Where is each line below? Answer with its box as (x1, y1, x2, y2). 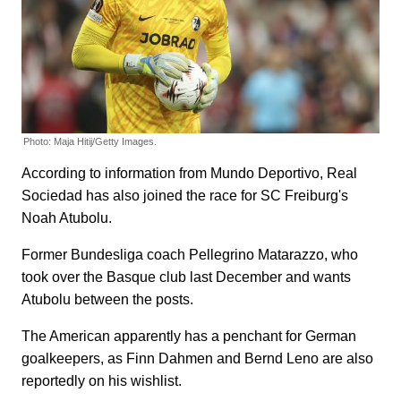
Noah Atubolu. (21, 210, 112, 226)
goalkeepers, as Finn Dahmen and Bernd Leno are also (21, 351, 373, 367)
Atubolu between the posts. (21, 292, 193, 308)
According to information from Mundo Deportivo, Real (21, 166, 357, 182)
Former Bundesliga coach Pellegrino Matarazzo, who (21, 247, 358, 263)
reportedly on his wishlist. (21, 373, 185, 389)
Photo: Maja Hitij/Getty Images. (23, 136, 157, 148)
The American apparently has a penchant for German (21, 328, 356, 345)
